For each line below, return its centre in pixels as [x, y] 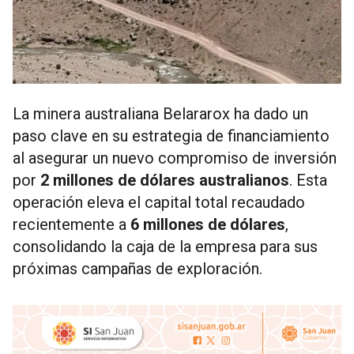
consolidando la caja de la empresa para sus [165, 247]
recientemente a [72, 224]
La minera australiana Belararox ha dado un [160, 114]
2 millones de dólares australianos [165, 180]
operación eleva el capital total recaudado [159, 202]
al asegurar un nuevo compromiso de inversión [175, 158]
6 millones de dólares [208, 224]
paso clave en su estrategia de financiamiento [171, 136]
